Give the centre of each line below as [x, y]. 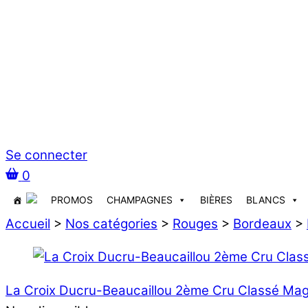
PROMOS [72, 199]
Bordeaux [262, 223]
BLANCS [266, 199]
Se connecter [46, 155]
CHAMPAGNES [140, 199]
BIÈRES [216, 199]
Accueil [28, 223]
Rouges [195, 223]
